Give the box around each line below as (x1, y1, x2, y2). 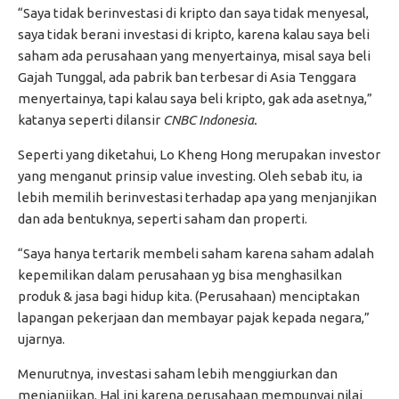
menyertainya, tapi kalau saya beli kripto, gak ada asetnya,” (18, 91, 372, 107)
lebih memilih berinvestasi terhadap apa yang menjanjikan (18, 190, 377, 206)
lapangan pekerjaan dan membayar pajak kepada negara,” (18, 310, 370, 326)
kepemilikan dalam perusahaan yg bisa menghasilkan (18, 267, 342, 283)
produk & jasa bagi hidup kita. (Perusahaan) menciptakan (18, 289, 360, 305)
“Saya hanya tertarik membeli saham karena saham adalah (18, 246, 374, 262)
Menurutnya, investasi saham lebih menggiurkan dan (18, 366, 338, 382)
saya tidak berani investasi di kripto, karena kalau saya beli (18, 27, 370, 43)
